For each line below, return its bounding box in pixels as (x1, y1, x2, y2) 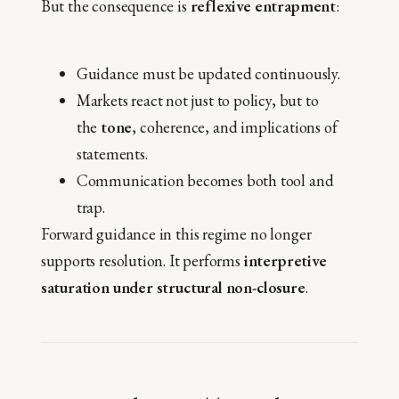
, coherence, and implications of (132, 117, 338, 138)
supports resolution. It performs (40, 250, 244, 272)
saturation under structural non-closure (40, 277, 305, 298)
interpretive (243, 250, 327, 272)
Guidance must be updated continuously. (76, 63, 340, 85)
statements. (76, 143, 148, 165)
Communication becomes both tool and (76, 170, 334, 191)
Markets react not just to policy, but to (76, 90, 319, 111)
